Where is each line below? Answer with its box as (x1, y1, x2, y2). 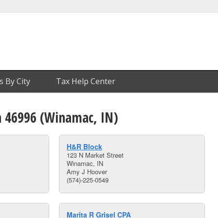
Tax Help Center (56, 76, 115, 87)
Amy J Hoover (67, 167, 107, 176)
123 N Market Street (67, 150, 124, 160)
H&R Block (67, 142, 102, 151)
